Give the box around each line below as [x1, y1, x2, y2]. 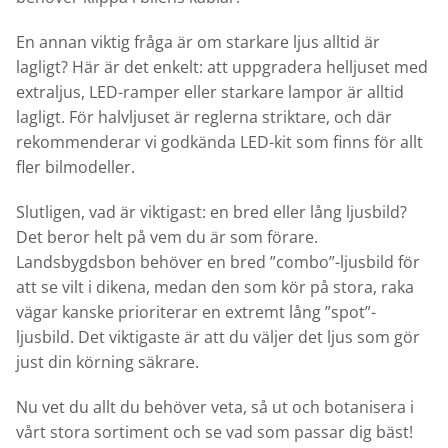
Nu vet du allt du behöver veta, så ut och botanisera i [16, 396, 414, 419]
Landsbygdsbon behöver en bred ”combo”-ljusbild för [16, 251, 420, 274]
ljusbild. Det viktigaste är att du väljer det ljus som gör [16, 326, 420, 349]
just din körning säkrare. [16, 351, 199, 374]
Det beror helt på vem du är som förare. [16, 226, 318, 249]
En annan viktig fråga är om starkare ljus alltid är [16, 31, 380, 54]
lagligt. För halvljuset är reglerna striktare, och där [16, 106, 392, 129]
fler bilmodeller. [16, 156, 135, 179]
